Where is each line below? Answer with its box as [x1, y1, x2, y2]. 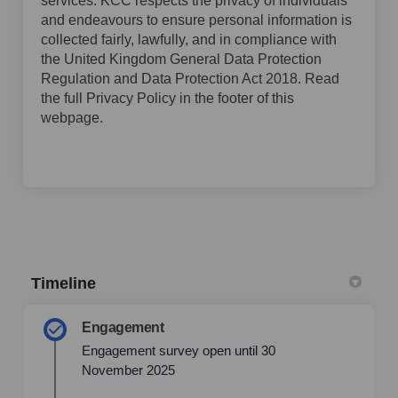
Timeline [31, 275, 96, 293]
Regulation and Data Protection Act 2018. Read [41, 71, 339, 87]
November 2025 [82, 362, 175, 378]
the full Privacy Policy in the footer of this [41, 91, 294, 107]
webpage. [41, 110, 103, 126]
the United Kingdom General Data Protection [41, 52, 322, 68]
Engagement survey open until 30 [82, 343, 275, 359]
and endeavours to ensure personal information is [41, 12, 352, 28]
